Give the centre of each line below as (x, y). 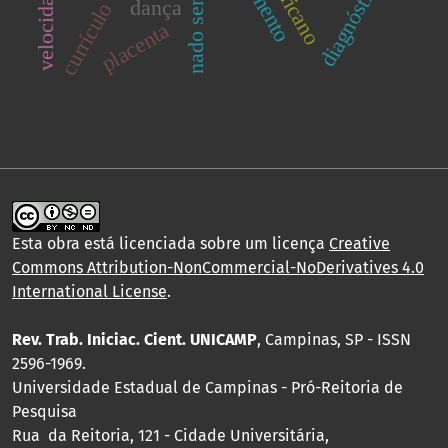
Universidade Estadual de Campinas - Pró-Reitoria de (207, 388)
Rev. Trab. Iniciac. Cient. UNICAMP (134, 340)
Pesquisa (44, 412)
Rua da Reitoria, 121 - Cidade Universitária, (170, 436)
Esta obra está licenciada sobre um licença (170, 244)
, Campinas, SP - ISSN (334, 340)
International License (89, 292)
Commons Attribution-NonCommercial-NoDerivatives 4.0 (218, 268)
